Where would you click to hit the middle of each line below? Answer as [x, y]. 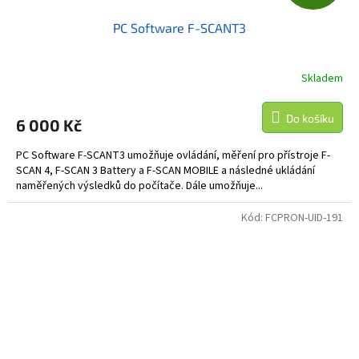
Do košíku [310, 119]
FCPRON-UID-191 [304, 218]
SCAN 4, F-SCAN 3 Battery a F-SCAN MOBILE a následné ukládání [165, 171]
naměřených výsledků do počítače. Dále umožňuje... [139, 186]
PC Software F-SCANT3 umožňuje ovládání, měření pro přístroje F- [173, 156]
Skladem [322, 78]
